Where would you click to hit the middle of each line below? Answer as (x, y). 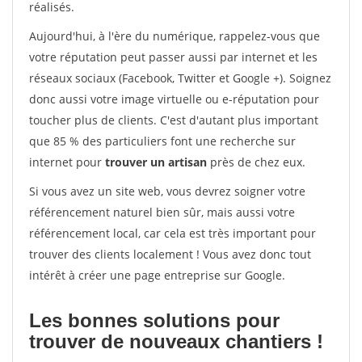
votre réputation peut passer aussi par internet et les (173, 57)
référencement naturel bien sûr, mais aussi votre (162, 212)
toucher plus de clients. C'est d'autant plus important (174, 120)
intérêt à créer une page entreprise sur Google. (157, 275)
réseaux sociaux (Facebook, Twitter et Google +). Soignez (180, 78)
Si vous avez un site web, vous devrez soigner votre (167, 191)
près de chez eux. (256, 162)
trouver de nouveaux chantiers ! (176, 341)
